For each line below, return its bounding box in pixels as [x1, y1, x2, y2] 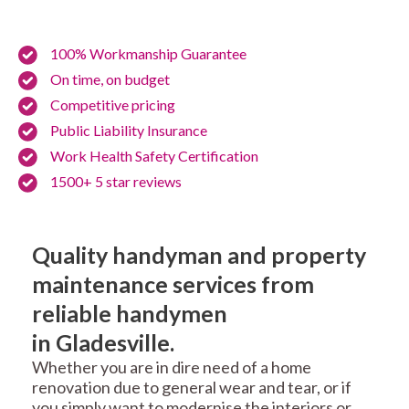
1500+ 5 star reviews [50, 173, 182, 191]
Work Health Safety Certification [50, 147, 258, 165]
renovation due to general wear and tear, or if [32, 377, 351, 398]
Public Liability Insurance [50, 121, 207, 140]
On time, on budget [50, 70, 170, 89]
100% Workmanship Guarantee [50, 45, 246, 63]
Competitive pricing [50, 96, 175, 114]
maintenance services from [32, 270, 314, 299]
